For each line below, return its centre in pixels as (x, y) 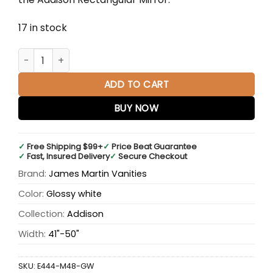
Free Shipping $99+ (65, 146)
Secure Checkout (153, 156)
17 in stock (43, 28)
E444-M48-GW (66, 266)
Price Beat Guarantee (154, 146)
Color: (32, 193)
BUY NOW (136, 108)
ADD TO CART (136, 85)
